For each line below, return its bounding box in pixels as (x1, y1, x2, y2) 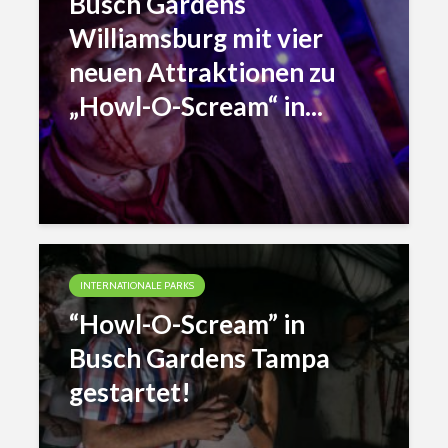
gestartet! (69, 376, 191, 408)
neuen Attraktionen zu (69, 56, 336, 88)
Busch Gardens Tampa (69, 342, 330, 374)
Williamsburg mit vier (69, 22, 323, 54)
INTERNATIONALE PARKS (80, 279, 194, 292)
